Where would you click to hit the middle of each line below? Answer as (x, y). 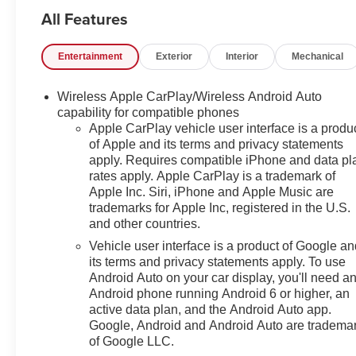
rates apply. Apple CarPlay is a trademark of (213, 176)
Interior (242, 56)
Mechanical (318, 56)
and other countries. (145, 223)
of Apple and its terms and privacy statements (217, 144)
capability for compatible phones (149, 112)
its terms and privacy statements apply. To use (218, 261)
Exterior (174, 56)
